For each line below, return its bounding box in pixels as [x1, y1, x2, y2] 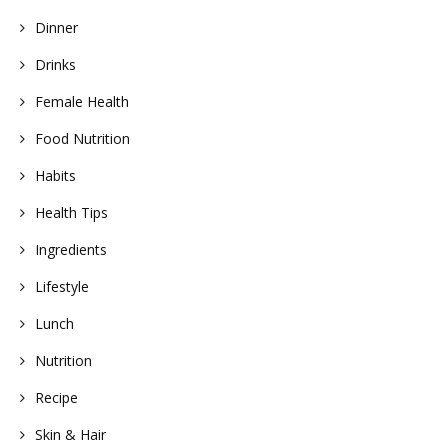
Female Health [35, 92, 129, 112]
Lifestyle [35, 277, 89, 297]
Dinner [35, 18, 78, 38]
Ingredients [35, 240, 107, 260]
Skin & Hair [35, 425, 106, 445]
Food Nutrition [35, 129, 130, 149]
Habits [35, 166, 76, 186]
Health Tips [35, 203, 108, 223]
